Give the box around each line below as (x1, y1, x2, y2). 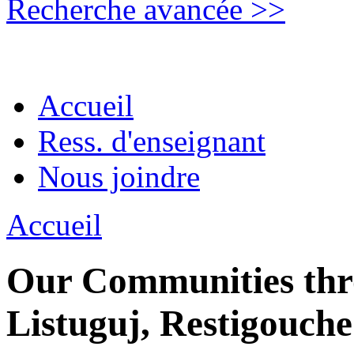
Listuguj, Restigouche (6, 303, 352, 345)
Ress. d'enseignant (38, 124, 265, 158)
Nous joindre (38, 160, 200, 194)
